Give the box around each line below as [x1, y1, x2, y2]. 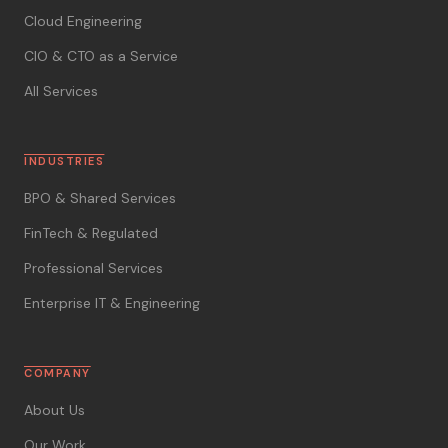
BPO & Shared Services [24, 188, 176, 207]
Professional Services [24, 258, 163, 277]
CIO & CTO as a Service [24, 46, 178, 65]
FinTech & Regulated [24, 223, 158, 242]
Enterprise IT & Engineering [24, 293, 200, 312]
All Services [24, 81, 98, 100]
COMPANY [24, 365, 91, 380]
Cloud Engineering [24, 11, 142, 30]
